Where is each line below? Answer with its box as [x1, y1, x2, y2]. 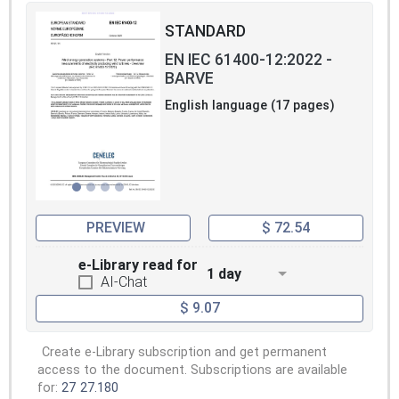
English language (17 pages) [165, 97, 335, 113]
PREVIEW [85, 218, 145, 236]
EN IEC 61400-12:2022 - [165, 50, 332, 69]
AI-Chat [101, 273, 147, 291]
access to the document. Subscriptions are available [37, 362, 347, 378]
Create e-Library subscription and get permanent [42, 344, 327, 360]
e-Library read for [78, 256, 198, 274]
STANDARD [165, 21, 246, 40]
